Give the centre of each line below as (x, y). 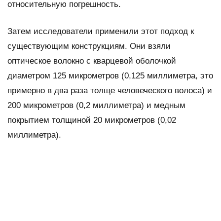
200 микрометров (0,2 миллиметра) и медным (96, 105)
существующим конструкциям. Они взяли (89, 46)
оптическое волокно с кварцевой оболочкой (92, 61)
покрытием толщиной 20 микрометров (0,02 (92, 120)
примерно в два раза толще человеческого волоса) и (110, 90)
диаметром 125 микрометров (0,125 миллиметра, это (110, 75)
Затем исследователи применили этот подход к (101, 31)
